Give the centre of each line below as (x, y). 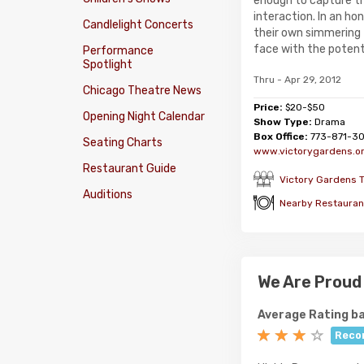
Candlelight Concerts (138, 25)
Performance (118, 51)
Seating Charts (123, 143)
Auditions (108, 195)
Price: (269, 107)
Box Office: (281, 136)
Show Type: (283, 122)
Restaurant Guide (130, 169)
